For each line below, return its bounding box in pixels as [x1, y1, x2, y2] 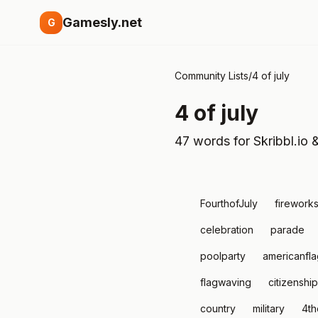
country [200, 302, 236, 314]
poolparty [200, 250, 246, 262]
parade [270, 224, 305, 236]
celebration [200, 224, 253, 236]
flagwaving [200, 276, 251, 288]
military [253, 302, 285, 314]
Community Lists [175, 70, 248, 82]
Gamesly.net [62, 15, 142, 30]
